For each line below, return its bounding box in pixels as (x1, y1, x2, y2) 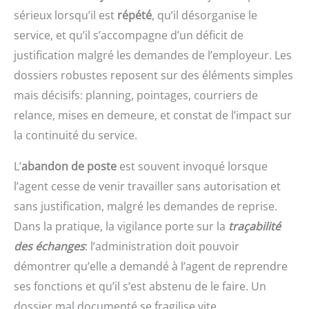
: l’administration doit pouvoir (85, 238, 239, 254)
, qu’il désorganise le (152, 7, 257, 23)
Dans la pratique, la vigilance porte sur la (14, 218, 228, 234)
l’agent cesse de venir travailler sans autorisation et (14, 178, 281, 194)
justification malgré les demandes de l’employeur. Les (14, 47, 292, 63)
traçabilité (228, 218, 281, 234)
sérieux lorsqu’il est (14, 7, 117, 23)
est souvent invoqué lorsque (117, 158, 268, 174)
